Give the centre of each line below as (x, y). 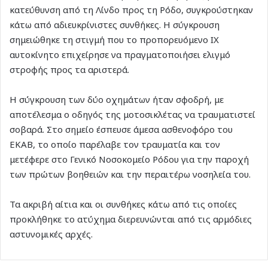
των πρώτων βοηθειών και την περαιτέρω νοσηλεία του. (130, 174)
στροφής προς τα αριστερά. (69, 69)
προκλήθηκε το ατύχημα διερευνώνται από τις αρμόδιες (131, 219)
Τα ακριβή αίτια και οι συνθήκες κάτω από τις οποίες (123, 204)
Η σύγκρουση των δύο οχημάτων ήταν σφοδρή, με (117, 99)
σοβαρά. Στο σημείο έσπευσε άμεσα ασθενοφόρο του (121, 129)
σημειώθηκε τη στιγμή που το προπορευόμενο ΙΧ (114, 39)
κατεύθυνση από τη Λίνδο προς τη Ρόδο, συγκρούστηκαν (131, 9)
